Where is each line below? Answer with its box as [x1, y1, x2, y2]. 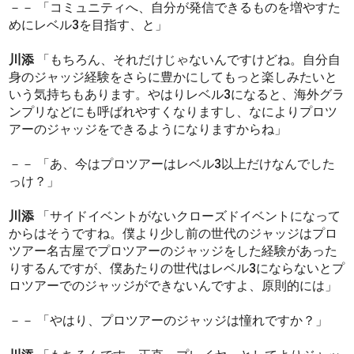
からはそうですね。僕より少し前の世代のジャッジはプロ [9, 226, 338, 242]
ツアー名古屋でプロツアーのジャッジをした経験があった [9, 243, 338, 259]
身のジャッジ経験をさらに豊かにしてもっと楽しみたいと [9, 70, 338, 85]
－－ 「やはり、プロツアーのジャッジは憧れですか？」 [9, 313, 329, 329]
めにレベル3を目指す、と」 [9, 17, 168, 33]
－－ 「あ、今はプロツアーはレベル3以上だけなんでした [9, 156, 336, 172]
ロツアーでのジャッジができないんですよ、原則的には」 [9, 278, 338, 294]
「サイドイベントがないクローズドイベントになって [34, 209, 341, 224]
